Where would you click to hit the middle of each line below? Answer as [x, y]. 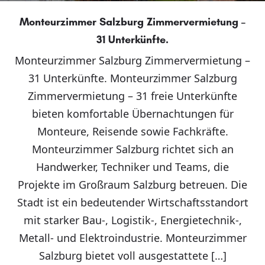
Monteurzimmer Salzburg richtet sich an [132, 149]
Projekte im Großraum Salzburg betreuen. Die [132, 185]
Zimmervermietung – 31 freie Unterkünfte [132, 96]
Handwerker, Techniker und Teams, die [132, 167]
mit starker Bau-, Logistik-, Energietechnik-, [132, 220]
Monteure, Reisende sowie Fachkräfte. [132, 131]
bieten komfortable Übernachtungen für [132, 114]
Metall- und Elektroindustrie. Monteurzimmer [132, 238]
